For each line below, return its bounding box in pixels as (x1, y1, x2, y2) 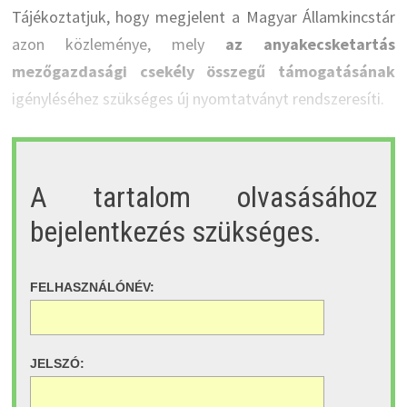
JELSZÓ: (29, 356, 84, 372)
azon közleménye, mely (11, 34, 226, 55)
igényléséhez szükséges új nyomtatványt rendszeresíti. (11, 88, 384, 110)
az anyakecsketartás (225, 34, 396, 55)
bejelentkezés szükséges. (29, 213, 322, 249)
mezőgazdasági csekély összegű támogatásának (11, 61, 396, 83)
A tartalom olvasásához (29, 179, 378, 214)
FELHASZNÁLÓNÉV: (29, 280, 154, 295)
